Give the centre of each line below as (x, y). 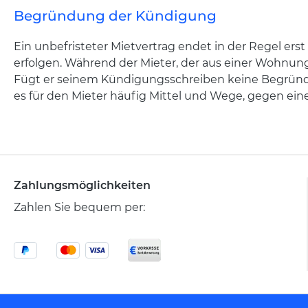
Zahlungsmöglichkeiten (82, 185)
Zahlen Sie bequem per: (79, 207)
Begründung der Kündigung (115, 16)
